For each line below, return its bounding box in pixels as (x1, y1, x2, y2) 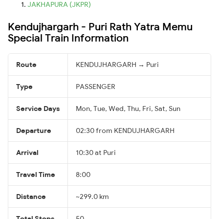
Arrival (16, 148, 39, 157)
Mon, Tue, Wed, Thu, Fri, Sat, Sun (76, 104, 180, 113)
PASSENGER (76, 82, 115, 91)
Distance (16, 192, 46, 201)
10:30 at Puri (76, 148, 116, 157)
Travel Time (16, 170, 55, 179)
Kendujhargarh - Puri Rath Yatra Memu (8, 20, 193, 33)
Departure (16, 126, 51, 135)
